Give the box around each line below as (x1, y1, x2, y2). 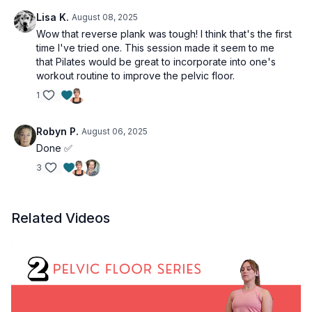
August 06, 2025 (81, 126, 148, 136)
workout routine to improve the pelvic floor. (36, 70, 235, 81)
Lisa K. (36, 11, 69, 23)
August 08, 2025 (72, 12, 138, 22)
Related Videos (11, 210, 110, 226)
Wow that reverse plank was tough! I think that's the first (36, 28, 292, 40)
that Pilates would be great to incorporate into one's (36, 56, 276, 68)
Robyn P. (36, 125, 79, 137)
